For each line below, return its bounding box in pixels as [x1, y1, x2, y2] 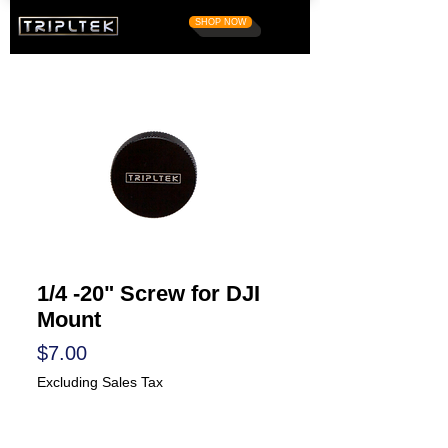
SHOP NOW [194, 17, 247, 27]
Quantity [37, 416, 119, 438]
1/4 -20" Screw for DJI [37, 281, 260, 306]
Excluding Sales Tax [37, 374, 163, 390]
